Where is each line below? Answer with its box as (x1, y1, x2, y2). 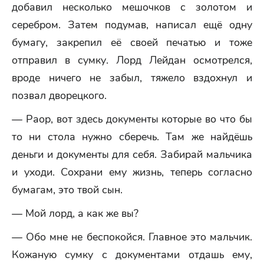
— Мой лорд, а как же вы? (12, 206, 138, 220)
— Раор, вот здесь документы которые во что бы (12, 112, 252, 126)
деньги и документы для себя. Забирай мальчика (12, 147, 252, 161)
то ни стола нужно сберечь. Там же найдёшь (12, 130, 252, 144)
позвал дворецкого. (12, 88, 107, 103)
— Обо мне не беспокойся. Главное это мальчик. (12, 230, 252, 244)
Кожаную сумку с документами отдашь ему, (12, 247, 252, 262)
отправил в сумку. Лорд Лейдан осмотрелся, (12, 53, 252, 67)
